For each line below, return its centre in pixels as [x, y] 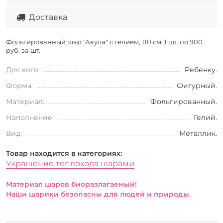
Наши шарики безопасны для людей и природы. [98, 194]
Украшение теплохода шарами [70, 163]
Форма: [19, 85]
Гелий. [205, 117]
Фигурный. [197, 85]
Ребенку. [201, 69]
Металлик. [198, 133]
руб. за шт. [23, 50]
